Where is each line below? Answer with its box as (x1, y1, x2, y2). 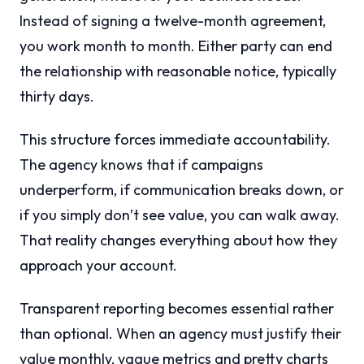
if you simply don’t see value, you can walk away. (19, 206, 340, 225)
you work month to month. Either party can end (19, 37, 332, 56)
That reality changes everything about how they (19, 231, 337, 250)
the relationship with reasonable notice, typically (19, 62, 336, 81)
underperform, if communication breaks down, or (19, 180, 344, 200)
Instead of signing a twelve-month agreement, (19, 11, 326, 31)
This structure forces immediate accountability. (19, 130, 331, 149)
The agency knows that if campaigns (19, 155, 263, 175)
